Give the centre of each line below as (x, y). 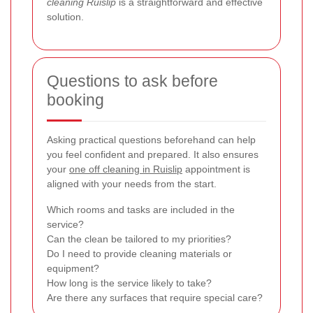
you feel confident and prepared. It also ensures (153, 155)
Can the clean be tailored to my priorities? (139, 239)
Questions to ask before (132, 81)
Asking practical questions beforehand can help (151, 140)
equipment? (73, 269)
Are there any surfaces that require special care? (155, 298)
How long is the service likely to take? (129, 283)
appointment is (216, 169)
